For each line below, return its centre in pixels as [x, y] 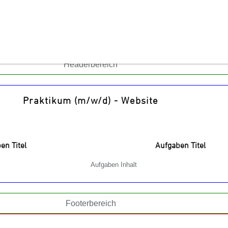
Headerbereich [91, 64]
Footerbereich [91, 203]
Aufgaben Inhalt [114, 165]
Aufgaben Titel [180, 146]
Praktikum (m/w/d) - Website [91, 102]
